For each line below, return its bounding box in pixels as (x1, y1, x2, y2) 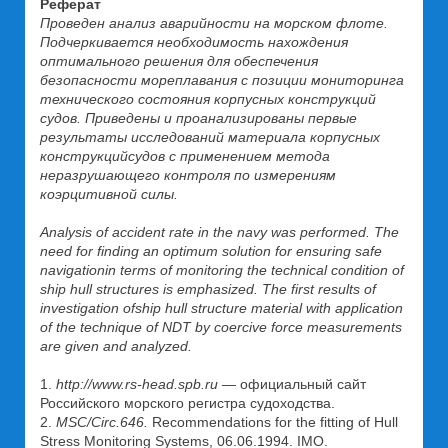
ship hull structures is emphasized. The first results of (40, 281, 376, 297)
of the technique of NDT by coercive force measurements (40, 319, 402, 335)
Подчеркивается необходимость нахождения (40, 34, 348, 50)
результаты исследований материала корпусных (40, 129, 380, 145)
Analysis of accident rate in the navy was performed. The (40, 224, 399, 240)
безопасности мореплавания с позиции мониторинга (40, 72, 404, 88)
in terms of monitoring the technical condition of (105, 262, 404, 278)
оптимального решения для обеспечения (40, 53, 318, 69)
